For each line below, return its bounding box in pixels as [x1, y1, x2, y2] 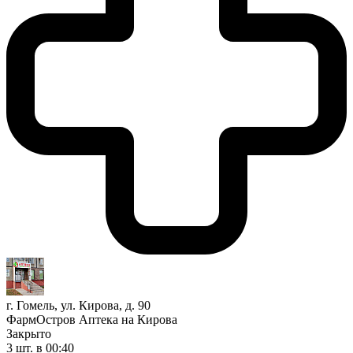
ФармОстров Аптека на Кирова [6, 312, 177, 326]
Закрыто [6, 326, 51, 340]
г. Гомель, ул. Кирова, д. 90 [6, 298, 150, 312]
